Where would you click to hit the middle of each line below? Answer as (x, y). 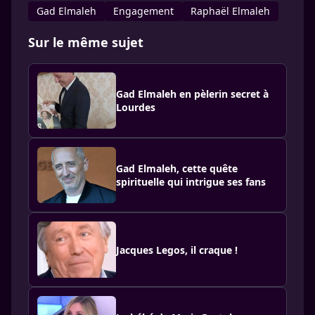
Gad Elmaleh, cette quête (177, 168)
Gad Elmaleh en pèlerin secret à (192, 94)
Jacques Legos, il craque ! (177, 250)
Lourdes (136, 107)
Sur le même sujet (86, 42)
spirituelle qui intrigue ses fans (191, 182)
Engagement (143, 11)
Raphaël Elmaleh (230, 11)
